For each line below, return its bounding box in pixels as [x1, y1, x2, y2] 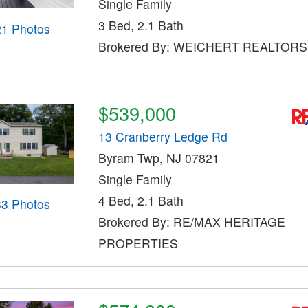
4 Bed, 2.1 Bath [98, 192, 184, 210]
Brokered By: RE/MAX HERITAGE [98, 213, 285, 231]
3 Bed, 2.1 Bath [98, 16, 184, 34]
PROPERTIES [98, 234, 178, 252]
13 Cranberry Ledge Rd [98, 128, 228, 146]
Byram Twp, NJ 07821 [98, 149, 219, 167]
